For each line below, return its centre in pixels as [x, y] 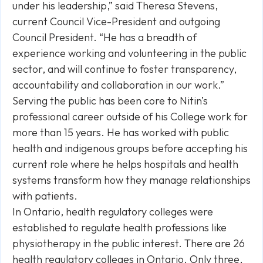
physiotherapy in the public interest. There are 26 [129, 243]
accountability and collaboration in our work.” [118, 85]
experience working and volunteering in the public [129, 53]
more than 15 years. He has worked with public [121, 132]
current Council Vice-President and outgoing [116, 21]
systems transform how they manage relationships [131, 180]
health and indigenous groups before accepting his [130, 148]
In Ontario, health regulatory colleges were [113, 212]
